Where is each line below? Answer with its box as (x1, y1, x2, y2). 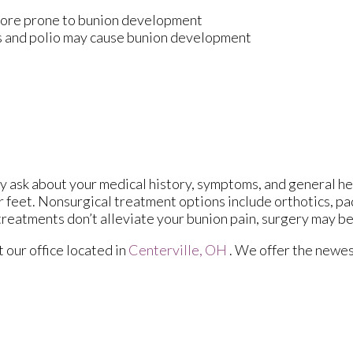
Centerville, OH (128, 240, 227, 258)
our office (6, 240, 64, 258)
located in (64, 240, 128, 258)
